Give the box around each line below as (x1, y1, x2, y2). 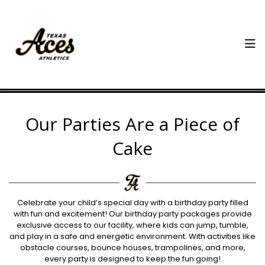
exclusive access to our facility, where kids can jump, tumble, (17, 219, 248, 231)
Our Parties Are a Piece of (25, 112, 240, 136)
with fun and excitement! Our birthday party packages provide (13, 208, 252, 220)
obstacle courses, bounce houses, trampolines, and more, (20, 242, 245, 254)
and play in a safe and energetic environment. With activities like (9, 231, 256, 243)
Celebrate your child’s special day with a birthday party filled (17, 197, 248, 209)
